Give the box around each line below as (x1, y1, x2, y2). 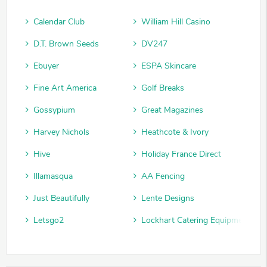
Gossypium (33, 104, 75, 116)
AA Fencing (141, 170, 185, 182)
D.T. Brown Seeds (33, 38, 99, 50)
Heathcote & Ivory (141, 126, 209, 138)
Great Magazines (141, 104, 203, 116)
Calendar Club (33, 16, 85, 28)
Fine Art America (33, 82, 97, 94)
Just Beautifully (33, 193, 89, 204)
